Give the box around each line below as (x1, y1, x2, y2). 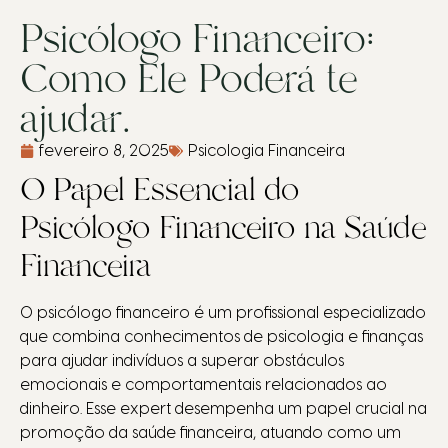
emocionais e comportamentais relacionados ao (20, 377, 387, 394)
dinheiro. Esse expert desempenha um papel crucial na (20, 401, 427, 418)
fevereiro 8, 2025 (39, 143, 169, 160)
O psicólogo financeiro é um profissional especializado (20, 305, 426, 322)
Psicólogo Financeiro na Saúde (20, 206, 427, 250)
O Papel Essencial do (20, 168, 300, 212)
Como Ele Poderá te (20, 52, 359, 107)
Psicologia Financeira (188, 143, 345, 160)
